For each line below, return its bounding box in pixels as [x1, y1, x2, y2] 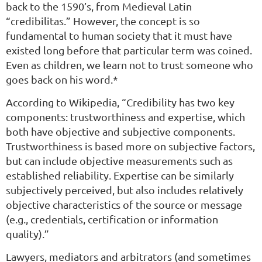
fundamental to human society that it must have [6, 29, 232, 42]
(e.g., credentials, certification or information [6, 213, 218, 226]
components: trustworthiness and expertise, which [6, 111, 245, 123]
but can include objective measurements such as [6, 154, 233, 167]
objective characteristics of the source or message [6, 198, 242, 211]
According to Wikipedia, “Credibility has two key [6, 96, 235, 109]
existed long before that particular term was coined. [6, 44, 252, 57]
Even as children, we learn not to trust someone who [6, 58, 253, 71]
